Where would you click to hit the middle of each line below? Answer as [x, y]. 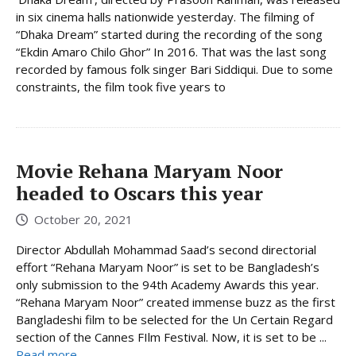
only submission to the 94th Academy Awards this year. [167, 284]
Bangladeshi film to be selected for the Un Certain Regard [174, 319]
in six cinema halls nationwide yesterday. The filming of [165, 17]
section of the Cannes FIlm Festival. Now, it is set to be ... [171, 337]
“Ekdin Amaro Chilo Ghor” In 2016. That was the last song [171, 52]
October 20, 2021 [83, 219]
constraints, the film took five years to [121, 87]
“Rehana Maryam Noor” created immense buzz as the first [176, 302]
